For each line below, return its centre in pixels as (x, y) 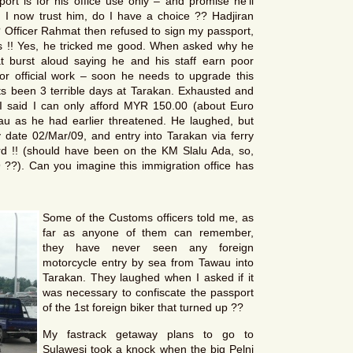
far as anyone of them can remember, (148, 233)
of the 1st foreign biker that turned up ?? (143, 308)
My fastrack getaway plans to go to (148, 334)
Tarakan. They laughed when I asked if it (148, 278)
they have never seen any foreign (148, 248)
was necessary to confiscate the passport (148, 293)
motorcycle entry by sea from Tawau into (148, 263)
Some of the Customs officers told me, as (148, 218)
